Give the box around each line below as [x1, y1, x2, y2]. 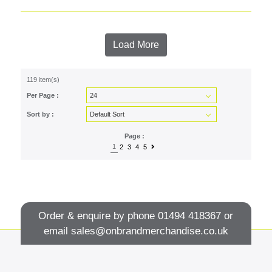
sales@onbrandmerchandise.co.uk [70, 225, 228, 237]
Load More [112, 39, 159, 50]
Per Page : [26, 91, 59, 99]
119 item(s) [26, 75, 59, 83]
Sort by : [26, 110, 54, 118]
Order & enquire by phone [38, 209, 158, 222]
